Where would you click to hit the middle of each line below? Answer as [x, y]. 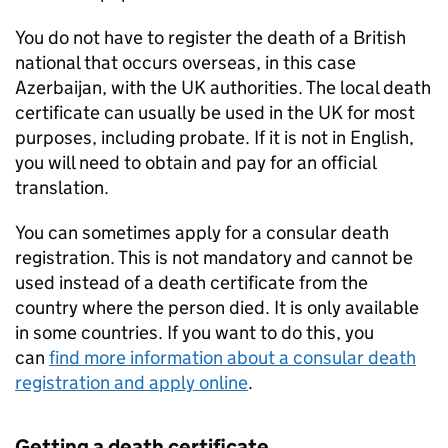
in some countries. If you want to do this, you [194, 332]
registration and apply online [131, 382]
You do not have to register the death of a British [210, 37]
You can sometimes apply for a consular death [202, 232]
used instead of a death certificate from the [191, 282]
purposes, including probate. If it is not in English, [214, 137]
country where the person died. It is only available [217, 307]
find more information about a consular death [232, 357]
